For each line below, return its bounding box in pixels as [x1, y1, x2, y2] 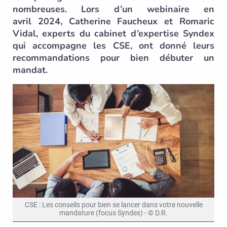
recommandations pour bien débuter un [13, 52, 214, 64]
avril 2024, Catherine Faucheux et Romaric [13, 15, 214, 27]
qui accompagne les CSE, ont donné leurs [13, 40, 214, 52]
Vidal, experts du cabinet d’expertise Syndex [13, 27, 214, 40]
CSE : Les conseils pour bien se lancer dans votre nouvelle [24, 200, 203, 209]
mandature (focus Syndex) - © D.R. [59, 208, 168, 217]
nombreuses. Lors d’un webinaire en [13, 3, 214, 15]
